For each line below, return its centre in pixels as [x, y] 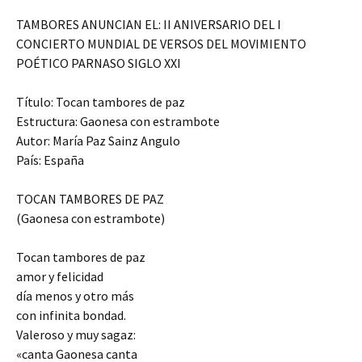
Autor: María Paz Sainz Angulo [98, 141]
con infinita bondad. [71, 316]
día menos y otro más [75, 296]
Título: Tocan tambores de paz [101, 102]
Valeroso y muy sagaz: [76, 335]
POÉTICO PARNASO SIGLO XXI [99, 63]
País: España [50, 160]
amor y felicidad [60, 277]
